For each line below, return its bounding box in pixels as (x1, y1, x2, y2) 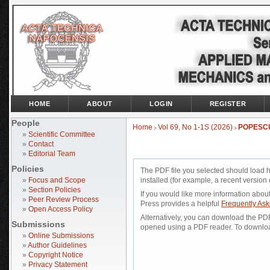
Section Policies (28, 186, 81, 194)
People (11, 118, 40, 128)
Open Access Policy (28, 205, 93, 213)
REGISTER (209, 100, 246, 107)
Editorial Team (28, 149, 75, 158)
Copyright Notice (28, 251, 83, 259)
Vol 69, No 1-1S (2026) (158, 123, 233, 132)
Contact (28, 140, 54, 148)
